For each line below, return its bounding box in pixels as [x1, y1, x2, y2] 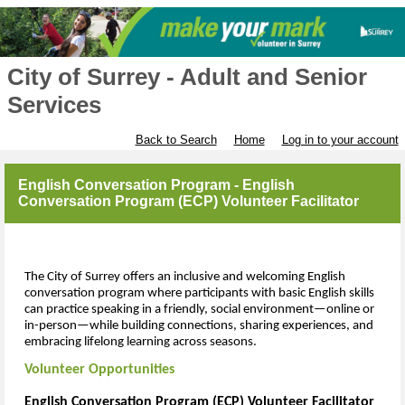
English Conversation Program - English [18, 177, 295, 193]
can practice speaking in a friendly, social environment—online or [24, 302, 374, 316]
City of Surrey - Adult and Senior [6, 63, 367, 91]
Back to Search [135, 133, 217, 147]
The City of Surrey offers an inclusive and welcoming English [24, 269, 345, 284]
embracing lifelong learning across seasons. [24, 334, 257, 349]
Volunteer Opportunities [24, 362, 174, 377]
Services [6, 91, 101, 119]
